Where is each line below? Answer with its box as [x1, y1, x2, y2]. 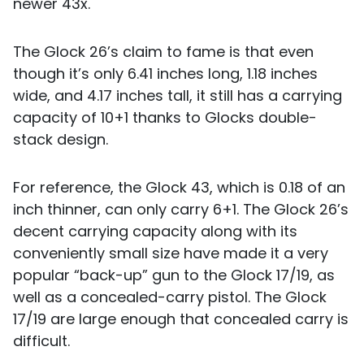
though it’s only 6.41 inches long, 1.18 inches [13, 63, 318, 84]
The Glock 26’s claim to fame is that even [13, 41, 314, 63]
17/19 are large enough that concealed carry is [13, 309, 349, 330]
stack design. [13, 129, 108, 150]
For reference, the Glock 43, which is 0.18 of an [13, 177, 345, 198]
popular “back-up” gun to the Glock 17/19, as [13, 265, 335, 286]
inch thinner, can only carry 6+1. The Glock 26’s [13, 199, 349, 220]
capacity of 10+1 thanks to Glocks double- [13, 107, 317, 128]
